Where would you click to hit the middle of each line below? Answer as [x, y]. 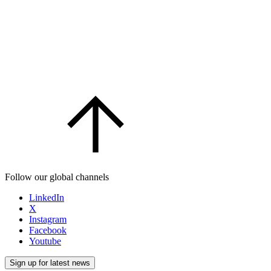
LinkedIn [47, 197]
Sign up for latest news [50, 263]
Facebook [48, 230]
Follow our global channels [57, 177]
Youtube [45, 241]
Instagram [48, 219]
